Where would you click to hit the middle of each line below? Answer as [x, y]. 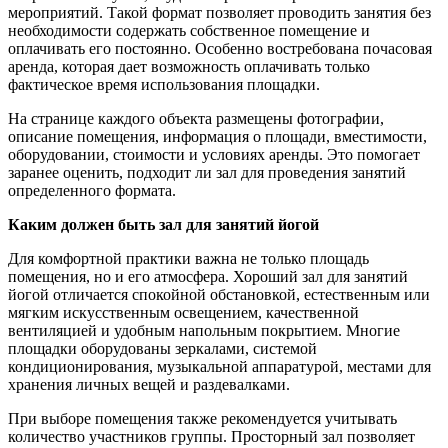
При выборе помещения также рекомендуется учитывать [202, 419]
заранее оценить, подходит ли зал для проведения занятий [207, 173]
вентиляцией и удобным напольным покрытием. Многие [204, 331]
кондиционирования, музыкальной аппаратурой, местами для [219, 367]
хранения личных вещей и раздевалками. [149, 385]
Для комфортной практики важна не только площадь [188, 259]
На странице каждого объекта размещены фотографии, [196, 119]
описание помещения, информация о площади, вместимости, [217, 137]
